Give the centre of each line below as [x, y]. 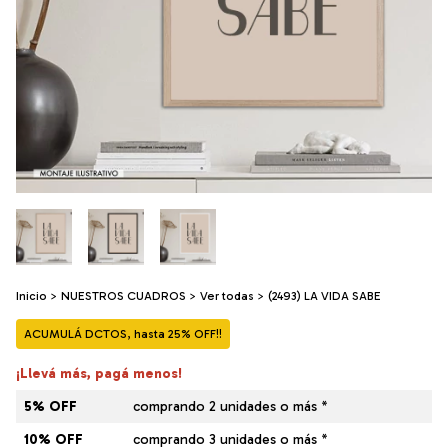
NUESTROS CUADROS [123, 296]
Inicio [31, 296]
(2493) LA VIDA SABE [324, 296]
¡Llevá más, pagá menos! [99, 373]
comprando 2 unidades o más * [230, 406]
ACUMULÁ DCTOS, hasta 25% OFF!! [123, 334]
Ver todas [227, 296]
